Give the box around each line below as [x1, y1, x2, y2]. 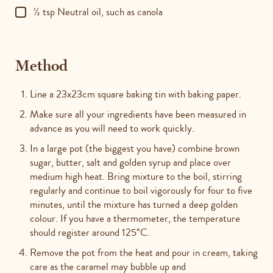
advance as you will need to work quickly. [30, 121, 194, 135]
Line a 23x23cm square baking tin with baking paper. [30, 87, 241, 101]
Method [15, 56, 68, 74]
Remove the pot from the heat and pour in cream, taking [30, 245, 258, 260]
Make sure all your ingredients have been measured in [30, 107, 246, 121]
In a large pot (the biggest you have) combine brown [30, 141, 239, 155]
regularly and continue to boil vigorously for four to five [30, 183, 252, 197]
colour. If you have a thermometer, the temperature [30, 211, 240, 225]
